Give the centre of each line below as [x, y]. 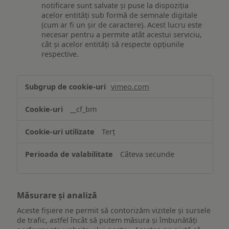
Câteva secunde [147, 154]
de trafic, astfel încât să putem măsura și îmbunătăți [107, 220]
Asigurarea [38, 81]
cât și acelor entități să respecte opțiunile [113, 44]
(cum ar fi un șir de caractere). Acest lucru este [122, 25]
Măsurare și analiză [57, 195]
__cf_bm [84, 109]
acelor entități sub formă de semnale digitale [120, 15]
